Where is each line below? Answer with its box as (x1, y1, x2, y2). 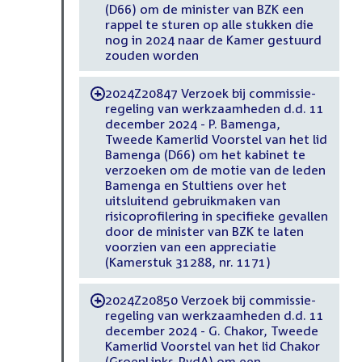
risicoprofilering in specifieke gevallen (104, 208, 328, 223)
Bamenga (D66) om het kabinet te (104, 146, 305, 162)
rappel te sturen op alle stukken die (104, 16, 314, 32)
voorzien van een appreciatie (104, 238, 276, 254)
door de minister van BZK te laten (104, 223, 304, 238)
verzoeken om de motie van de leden (104, 162, 326, 177)
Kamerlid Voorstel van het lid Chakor (104, 338, 320, 353)
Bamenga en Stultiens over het (104, 177, 287, 192)
